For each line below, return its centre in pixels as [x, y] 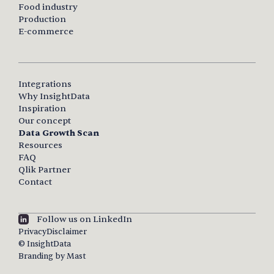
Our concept [45, 121]
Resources [40, 146]
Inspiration [42, 109]
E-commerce [46, 32]
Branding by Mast [52, 257]
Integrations [45, 84]
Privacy [32, 232]
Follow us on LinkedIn [84, 220]
